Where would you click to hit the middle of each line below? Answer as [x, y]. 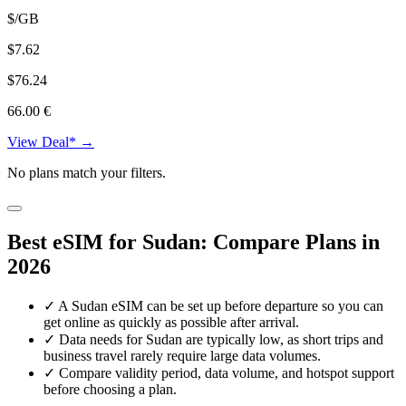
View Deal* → [51, 141]
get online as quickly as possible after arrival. [171, 322]
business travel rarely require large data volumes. [182, 355]
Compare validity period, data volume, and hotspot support [227, 372]
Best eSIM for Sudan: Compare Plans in [193, 242]
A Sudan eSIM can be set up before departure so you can [221, 305]
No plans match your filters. [87, 172]
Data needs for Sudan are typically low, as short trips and [221, 339]
